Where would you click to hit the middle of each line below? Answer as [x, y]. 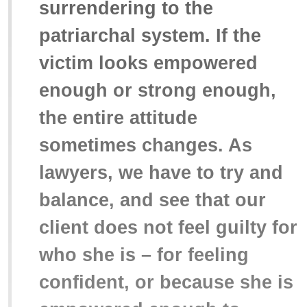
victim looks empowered [148, 63]
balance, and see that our [152, 200]
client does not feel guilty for [168, 227]
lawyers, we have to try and [161, 172]
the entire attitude [118, 118]
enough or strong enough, [158, 90]
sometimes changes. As [146, 145]
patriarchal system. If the [150, 35]
